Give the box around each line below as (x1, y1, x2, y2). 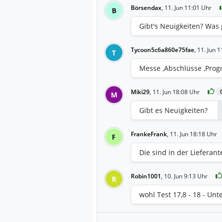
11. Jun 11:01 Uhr (165, 3, 212, 12)
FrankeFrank (131, 129, 167, 138)
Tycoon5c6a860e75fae (131, 45, 194, 54)
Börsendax (131, 3, 162, 12)
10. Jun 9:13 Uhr (164, 171, 208, 180)
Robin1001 (131, 171, 161, 180)
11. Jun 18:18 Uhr (170, 129, 217, 138)
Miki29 (131, 87, 150, 96)
